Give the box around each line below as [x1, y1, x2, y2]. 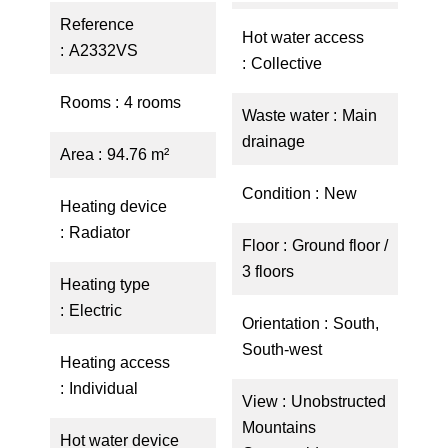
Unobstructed [291, 393, 386, 410]
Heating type [60, 276, 150, 293]
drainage [242, 133, 305, 150]
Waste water [242, 107, 333, 124]
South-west [242, 341, 322, 358]
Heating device [60, 198, 167, 215]
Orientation [242, 315, 324, 332]
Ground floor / [292, 237, 388, 254]
